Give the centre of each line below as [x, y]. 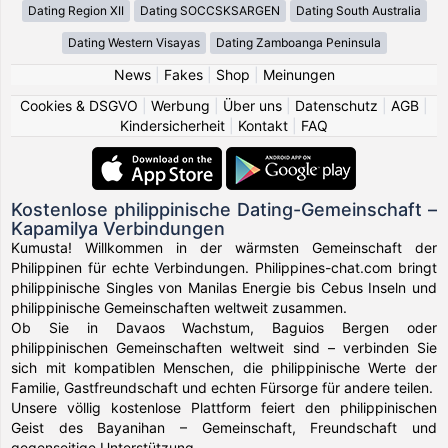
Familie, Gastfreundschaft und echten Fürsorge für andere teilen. [222, 387]
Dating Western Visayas [133, 42]
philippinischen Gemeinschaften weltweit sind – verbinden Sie [224, 347]
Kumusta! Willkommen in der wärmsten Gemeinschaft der [224, 247]
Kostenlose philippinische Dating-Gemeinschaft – [224, 209]
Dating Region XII [75, 10]
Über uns [252, 105]
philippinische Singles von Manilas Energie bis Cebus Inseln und [224, 287]
